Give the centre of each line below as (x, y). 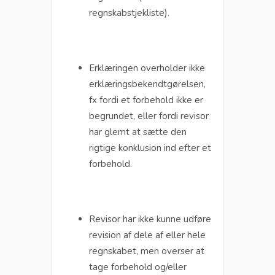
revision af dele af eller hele (147, 235)
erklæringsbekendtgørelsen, (147, 84)
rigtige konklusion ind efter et (150, 148)
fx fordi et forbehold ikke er (146, 100)
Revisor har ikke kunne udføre (150, 219)
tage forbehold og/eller (138, 267)
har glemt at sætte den (138, 132)
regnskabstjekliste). (129, 13)
